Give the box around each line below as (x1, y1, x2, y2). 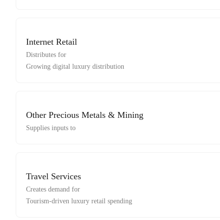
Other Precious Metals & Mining (26, 110, 143, 120)
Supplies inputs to (26, 124, 76, 132)
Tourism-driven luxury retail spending (26, 197, 132, 205)
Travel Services (26, 171, 81, 182)
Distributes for (26, 51, 66, 59)
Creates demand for (26, 186, 80, 193)
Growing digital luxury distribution (26, 63, 124, 71)
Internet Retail (26, 37, 77, 47)
